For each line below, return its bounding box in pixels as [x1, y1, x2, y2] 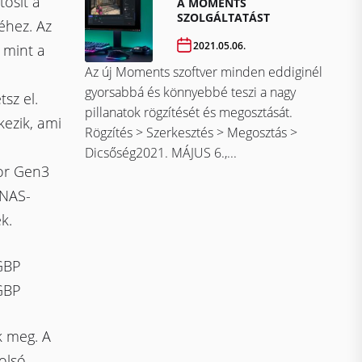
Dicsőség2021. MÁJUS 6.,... [85, 144, 237, 162]
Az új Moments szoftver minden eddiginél [85, 63, 322, 82]
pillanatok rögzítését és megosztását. [85, 103, 293, 122]
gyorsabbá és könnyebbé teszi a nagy [85, 83, 296, 102]
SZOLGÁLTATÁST [177, 10, 271, 26]
